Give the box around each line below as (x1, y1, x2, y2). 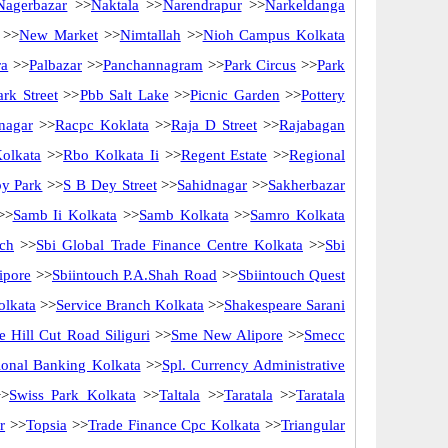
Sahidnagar (177, 177, 248, 193)
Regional (289, 147, 346, 163)
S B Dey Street (63, 177, 157, 193)
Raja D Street (170, 117, 258, 133)
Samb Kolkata (138, 207, 229, 223)
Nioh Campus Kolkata (202, 27, 346, 43)
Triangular (281, 417, 346, 433)
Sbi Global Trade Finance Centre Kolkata (36, 237, 303, 253)
